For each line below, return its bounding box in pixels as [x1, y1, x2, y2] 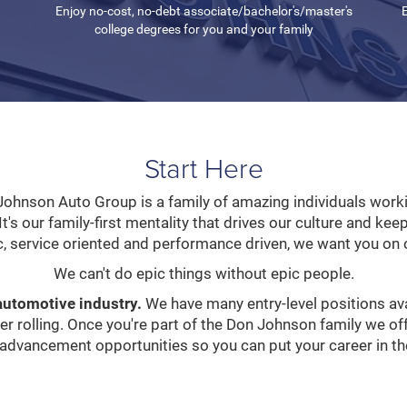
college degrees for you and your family [94, 21, 313, 36]
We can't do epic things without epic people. [53, 263, 354, 283]
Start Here [144, 148, 263, 186]
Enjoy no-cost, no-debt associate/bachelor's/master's [55, 3, 352, 18]
